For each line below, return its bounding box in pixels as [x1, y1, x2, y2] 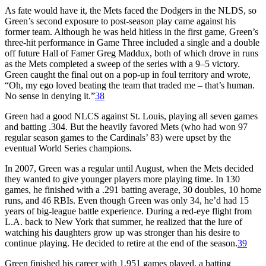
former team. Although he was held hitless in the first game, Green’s [5, 26, 258, 37]
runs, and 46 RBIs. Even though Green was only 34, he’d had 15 [5, 195, 249, 205]
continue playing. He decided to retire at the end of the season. [5, 237, 237, 248]
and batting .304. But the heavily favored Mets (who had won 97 [5, 121, 248, 132]
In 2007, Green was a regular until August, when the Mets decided [5, 163, 254, 173]
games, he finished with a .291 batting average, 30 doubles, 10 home [5, 184, 261, 195]
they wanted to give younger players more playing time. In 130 [5, 173, 240, 184]
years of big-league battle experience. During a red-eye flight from [5, 205, 252, 216]
